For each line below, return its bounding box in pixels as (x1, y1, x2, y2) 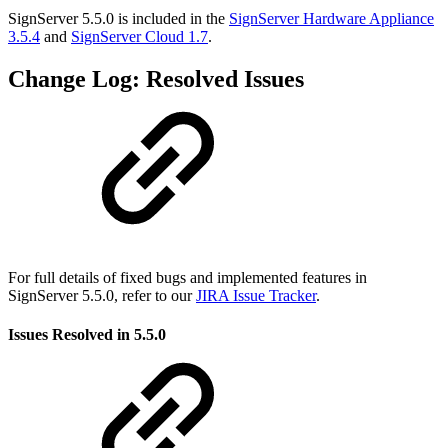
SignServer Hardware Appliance (229, 10, 434, 28)
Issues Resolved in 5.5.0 (8, 326, 166, 344)
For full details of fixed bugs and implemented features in (8, 269, 367, 287)
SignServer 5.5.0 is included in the (8, 10, 225, 28)
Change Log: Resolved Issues (8, 66, 304, 93)
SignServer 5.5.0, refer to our (8, 287, 196, 305)
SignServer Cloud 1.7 (71, 28, 208, 46)
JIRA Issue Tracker (196, 287, 316, 305)
